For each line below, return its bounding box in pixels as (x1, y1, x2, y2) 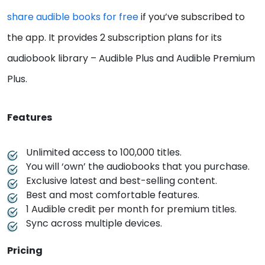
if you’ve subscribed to (138, 10, 245, 24)
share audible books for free (7, 10, 138, 24)
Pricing (7, 244, 43, 258)
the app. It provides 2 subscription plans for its (7, 31, 222, 45)
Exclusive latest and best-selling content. (26, 174, 219, 188)
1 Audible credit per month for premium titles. (26, 202, 237, 216)
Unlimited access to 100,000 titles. (26, 146, 182, 160)
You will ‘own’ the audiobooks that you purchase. (26, 160, 250, 174)
